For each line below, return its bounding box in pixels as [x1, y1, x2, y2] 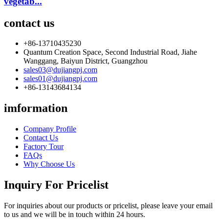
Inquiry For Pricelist [4, 178, 109, 192]
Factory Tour [23, 142, 64, 151]
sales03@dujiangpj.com [23, 66, 97, 74]
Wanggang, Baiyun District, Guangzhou [23, 57, 148, 66]
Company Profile [23, 125, 76, 133]
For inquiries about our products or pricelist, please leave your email [4, 201, 213, 210]
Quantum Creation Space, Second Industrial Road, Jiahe [23, 48, 197, 57]
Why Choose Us [23, 160, 75, 169]
